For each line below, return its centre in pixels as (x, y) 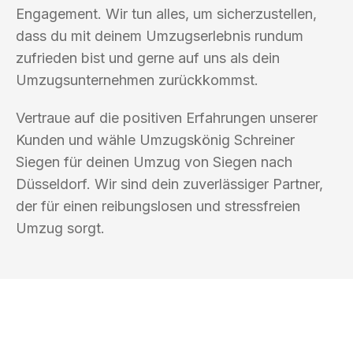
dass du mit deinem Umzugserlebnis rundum (160, 35)
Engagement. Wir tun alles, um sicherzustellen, (166, 13)
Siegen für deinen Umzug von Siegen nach (154, 162)
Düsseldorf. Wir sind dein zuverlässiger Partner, (169, 184)
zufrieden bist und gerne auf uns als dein (148, 58)
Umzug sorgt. (60, 228)
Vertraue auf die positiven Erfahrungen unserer (167, 117)
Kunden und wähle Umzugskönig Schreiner (155, 139)
